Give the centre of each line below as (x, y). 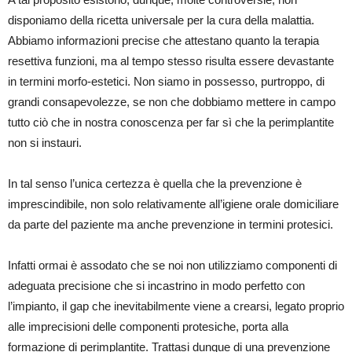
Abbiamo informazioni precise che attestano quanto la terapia (163, 41)
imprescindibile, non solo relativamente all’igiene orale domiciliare (173, 204)
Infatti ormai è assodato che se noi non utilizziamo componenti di (172, 266)
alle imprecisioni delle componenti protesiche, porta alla (148, 327)
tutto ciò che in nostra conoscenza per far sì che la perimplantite (171, 123)
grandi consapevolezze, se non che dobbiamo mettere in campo (172, 102)
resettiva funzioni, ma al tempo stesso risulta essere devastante (171, 61)
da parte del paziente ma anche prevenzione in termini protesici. (170, 225)
